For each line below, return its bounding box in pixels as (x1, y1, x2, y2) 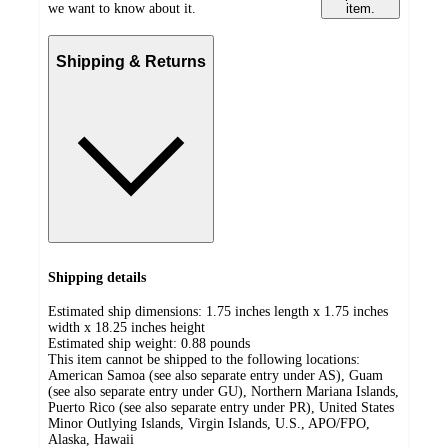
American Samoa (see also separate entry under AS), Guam (48, 368, 383, 384)
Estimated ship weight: (48, 336, 181, 352)
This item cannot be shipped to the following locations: (48, 352, 360, 368)
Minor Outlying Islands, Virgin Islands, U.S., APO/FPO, (48, 416, 370, 432)
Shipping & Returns (56, 53, 206, 71)
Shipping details (48, 269, 146, 285)
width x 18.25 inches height (48, 320, 205, 336)
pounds (210, 336, 250, 352)
